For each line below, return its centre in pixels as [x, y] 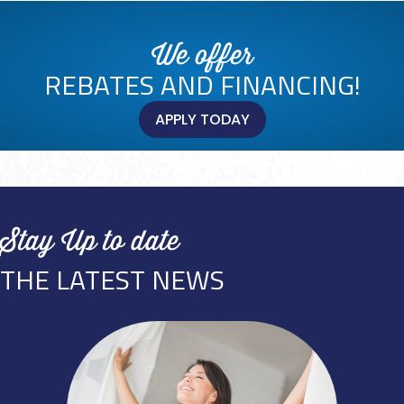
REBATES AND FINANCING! [202, 84]
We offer [202, 55]
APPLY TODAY [202, 119]
